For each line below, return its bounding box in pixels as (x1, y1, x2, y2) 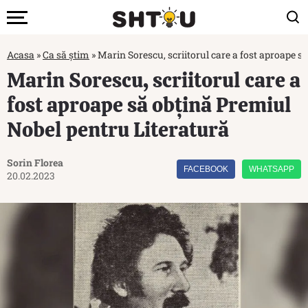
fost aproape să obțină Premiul (7, 91, 291, 118)
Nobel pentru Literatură (7, 116, 229, 143)
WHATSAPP (249, 164, 294, 174)
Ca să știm (43, 48, 89, 61)
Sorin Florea (7, 156, 63, 169)
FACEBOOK (184, 164, 228, 174)
